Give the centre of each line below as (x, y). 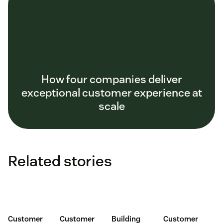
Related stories (60, 161)
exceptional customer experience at (111, 92)
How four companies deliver (111, 79)
